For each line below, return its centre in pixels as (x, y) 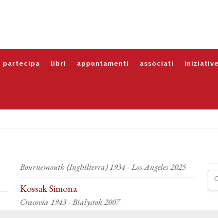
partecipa (21, 64)
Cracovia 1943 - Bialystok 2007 (70, 202)
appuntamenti (103, 64)
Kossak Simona (48, 188)
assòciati (157, 64)
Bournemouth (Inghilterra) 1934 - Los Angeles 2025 (103, 167)
